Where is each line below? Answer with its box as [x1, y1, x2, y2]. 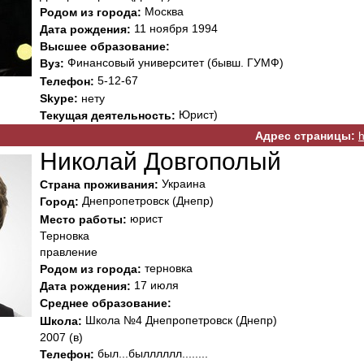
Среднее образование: [40, 297, 171, 310]
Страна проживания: [40, 178, 158, 192]
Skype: [40, 92, 78, 106]
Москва [141, 4, 184, 18]
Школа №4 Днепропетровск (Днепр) [82, 313, 277, 327]
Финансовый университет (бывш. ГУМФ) [64, 56, 284, 70]
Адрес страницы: [255, 128, 355, 142]
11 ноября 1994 [131, 21, 218, 35]
